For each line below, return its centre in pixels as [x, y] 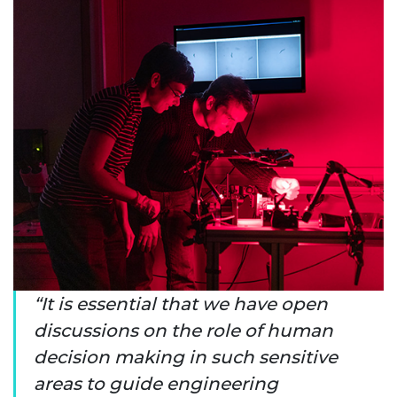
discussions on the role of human [183, 330]
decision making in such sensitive [186, 357]
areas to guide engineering [156, 383]
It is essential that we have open [184, 304]
